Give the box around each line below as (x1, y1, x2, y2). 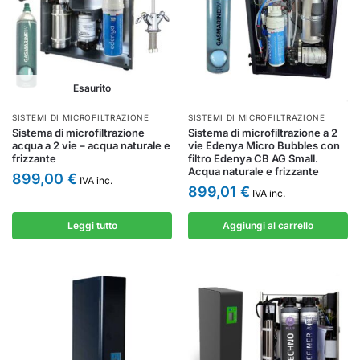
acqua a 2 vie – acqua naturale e (12, 139, 170, 152)
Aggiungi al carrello (223, 219, 313, 231)
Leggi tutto (67, 219, 117, 231)
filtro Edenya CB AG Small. (188, 152, 318, 165)
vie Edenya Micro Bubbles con (188, 139, 340, 152)
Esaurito (73, 82, 111, 94)
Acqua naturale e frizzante (188, 165, 319, 178)
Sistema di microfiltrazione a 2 (188, 126, 337, 139)
